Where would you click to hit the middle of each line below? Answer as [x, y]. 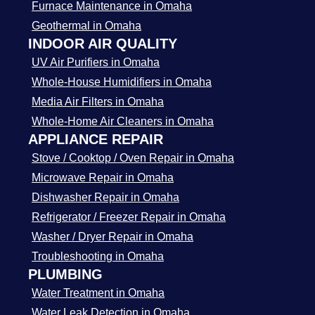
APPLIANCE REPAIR [96, 139]
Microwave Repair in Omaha [103, 178]
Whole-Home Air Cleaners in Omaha [123, 121]
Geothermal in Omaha [86, 26]
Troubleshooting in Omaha [98, 256]
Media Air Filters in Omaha [98, 102]
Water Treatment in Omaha [98, 293]
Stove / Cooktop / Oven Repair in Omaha [133, 158]
